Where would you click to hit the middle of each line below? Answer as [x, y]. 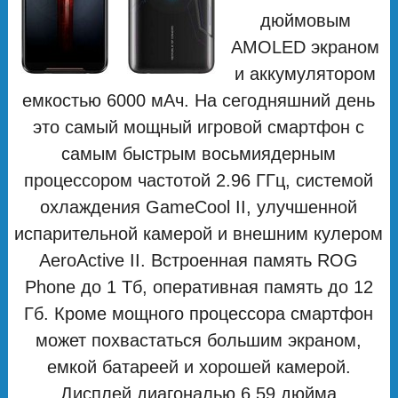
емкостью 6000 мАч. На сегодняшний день [199, 100]
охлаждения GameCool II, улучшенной [199, 207]
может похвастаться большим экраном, [199, 340]
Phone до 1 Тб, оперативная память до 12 [199, 287]
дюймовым [305, 20]
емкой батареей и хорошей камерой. [199, 366]
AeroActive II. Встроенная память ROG [199, 260]
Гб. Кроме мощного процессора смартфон [199, 313]
